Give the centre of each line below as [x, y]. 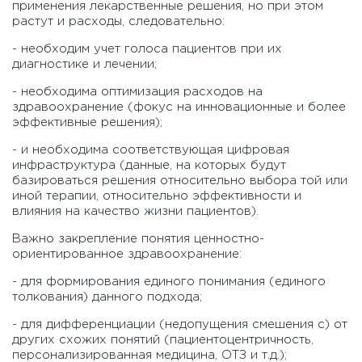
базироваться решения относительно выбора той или [180, 181]
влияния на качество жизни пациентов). [135, 212]
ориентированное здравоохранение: [129, 255]
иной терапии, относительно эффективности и [157, 196]
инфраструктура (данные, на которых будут [149, 166]
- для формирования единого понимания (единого [169, 282]
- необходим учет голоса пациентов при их [147, 49]
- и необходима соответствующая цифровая [151, 150]
